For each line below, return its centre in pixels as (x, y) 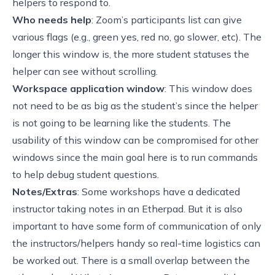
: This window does (208, 88)
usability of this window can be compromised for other (135, 140)
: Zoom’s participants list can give (167, 19)
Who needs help (52, 19)
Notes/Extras (45, 191)
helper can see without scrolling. (85, 71)
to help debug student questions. (86, 174)
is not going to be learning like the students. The (122, 122)
